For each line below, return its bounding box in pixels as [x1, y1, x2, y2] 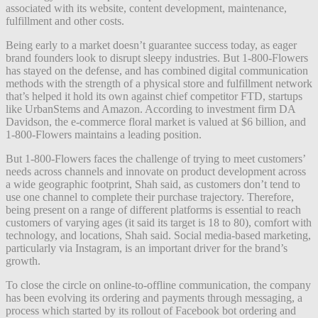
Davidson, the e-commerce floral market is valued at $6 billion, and [6, 115, 306, 128]
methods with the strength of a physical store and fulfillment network [6, 77, 312, 89]
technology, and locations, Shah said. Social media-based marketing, [6, 229, 311, 241]
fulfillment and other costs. [6, 14, 124, 27]
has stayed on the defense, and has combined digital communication [6, 64, 308, 77]
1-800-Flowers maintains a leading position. [6, 128, 202, 141]
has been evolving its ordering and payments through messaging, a [6, 291, 302, 304]
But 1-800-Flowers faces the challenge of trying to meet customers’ [6, 152, 305, 165]
